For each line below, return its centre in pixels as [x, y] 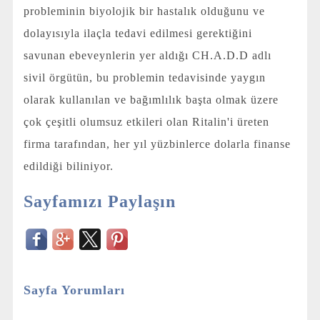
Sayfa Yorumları [74, 290]
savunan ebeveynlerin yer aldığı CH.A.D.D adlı [147, 55]
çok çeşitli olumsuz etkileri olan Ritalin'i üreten [146, 121]
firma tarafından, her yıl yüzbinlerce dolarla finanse [157, 144]
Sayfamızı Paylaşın [99, 201]
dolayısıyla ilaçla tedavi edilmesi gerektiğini [137, 33]
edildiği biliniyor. [68, 166]
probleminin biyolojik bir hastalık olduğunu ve [144, 11]
